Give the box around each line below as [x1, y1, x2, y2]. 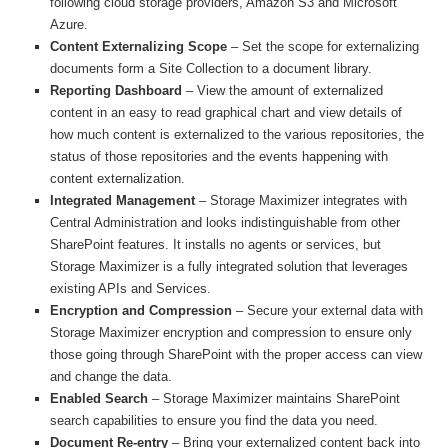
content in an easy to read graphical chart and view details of [50, 105, 402, 120]
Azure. [50, 17, 88, 32]
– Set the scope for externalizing [227, 39, 419, 54]
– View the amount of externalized [182, 83, 383, 98]
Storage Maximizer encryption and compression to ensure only [50, 325, 412, 340]
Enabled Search [50, 391, 148, 406]
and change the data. [50, 369, 172, 384]
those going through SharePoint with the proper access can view [50, 347, 422, 362]
